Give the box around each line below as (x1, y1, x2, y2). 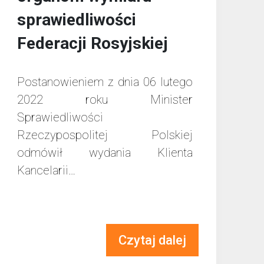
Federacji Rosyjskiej (16, 34, 168, 54)
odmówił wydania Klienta (16, 146, 193, 160)
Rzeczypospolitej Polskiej (16, 128, 193, 143)
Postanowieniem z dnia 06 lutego (16, 75, 193, 90)
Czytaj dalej (118, 233, 187, 248)
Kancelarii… (16, 163, 75, 178)
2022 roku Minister (16, 93, 193, 107)
